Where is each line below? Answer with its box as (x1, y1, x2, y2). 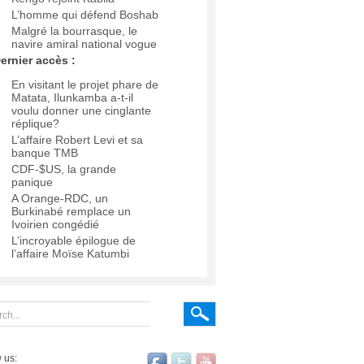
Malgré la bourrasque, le (11, 24, 137, 38)
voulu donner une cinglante (11, 104, 151, 118)
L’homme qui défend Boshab (11, 8, 158, 22)
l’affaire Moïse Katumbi (11, 247, 129, 261)
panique (11, 175, 53, 189)
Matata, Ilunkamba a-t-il (11, 91, 133, 105)
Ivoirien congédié (11, 218, 99, 232)
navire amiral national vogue (11, 37, 157, 51)
